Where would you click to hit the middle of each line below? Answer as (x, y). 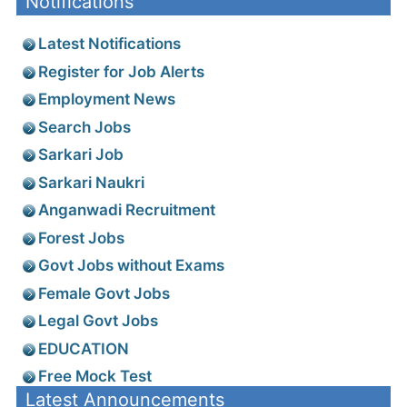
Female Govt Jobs (104, 293)
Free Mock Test (95, 377)
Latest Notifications (109, 44)
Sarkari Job (81, 155)
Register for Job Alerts (121, 71)
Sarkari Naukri (91, 182)
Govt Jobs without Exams (131, 266)
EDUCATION (84, 348)
